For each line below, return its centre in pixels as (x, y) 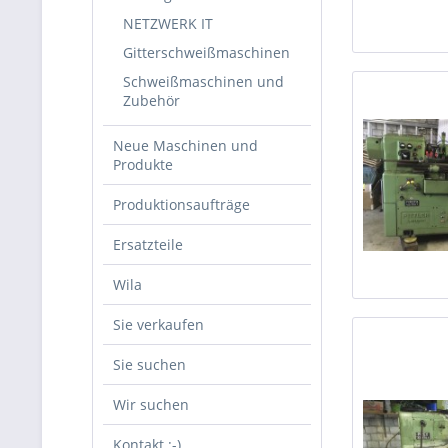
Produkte (143, 164)
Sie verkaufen (158, 324)
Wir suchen (151, 404)
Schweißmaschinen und (203, 81)
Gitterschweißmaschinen (206, 52)
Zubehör (151, 100)
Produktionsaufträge (181, 204)
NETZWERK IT (168, 23)
